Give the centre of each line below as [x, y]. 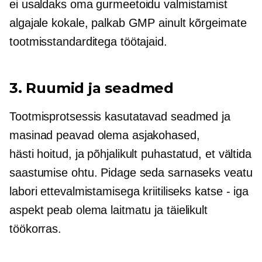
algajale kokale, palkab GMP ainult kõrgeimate [128, 23]
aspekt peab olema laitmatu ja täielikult [108, 210]
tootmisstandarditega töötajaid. [88, 42]
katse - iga [222, 191]
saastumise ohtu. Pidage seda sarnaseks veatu [131, 173]
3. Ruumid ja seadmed [92, 88]
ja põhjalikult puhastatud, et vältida [161, 154]
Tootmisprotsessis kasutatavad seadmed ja [120, 116]
